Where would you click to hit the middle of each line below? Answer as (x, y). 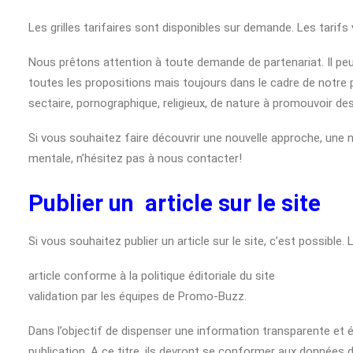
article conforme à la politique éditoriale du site (152, 276)
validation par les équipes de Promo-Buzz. (137, 296)
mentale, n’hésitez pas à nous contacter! (135, 158)
